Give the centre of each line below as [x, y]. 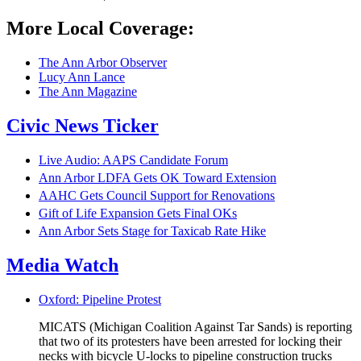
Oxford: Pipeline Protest [100, 299]
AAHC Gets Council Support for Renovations [157, 195]
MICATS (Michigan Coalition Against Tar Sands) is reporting [195, 326]
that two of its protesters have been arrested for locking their [190, 341]
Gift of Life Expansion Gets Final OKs [138, 213]
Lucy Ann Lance [82, 77]
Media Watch [62, 265]
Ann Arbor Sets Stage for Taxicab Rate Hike [152, 230]
